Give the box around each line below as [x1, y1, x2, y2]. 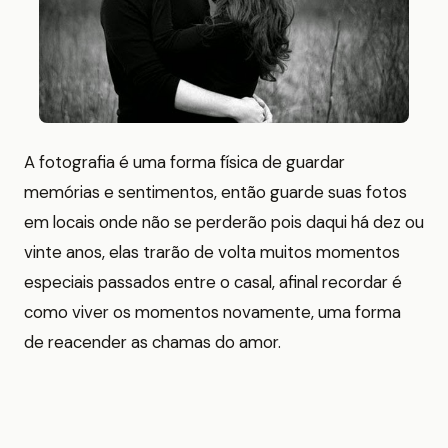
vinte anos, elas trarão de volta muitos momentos [24, 241, 400, 264]
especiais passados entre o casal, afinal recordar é [24, 271, 402, 294]
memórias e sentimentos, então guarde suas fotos [24, 181, 407, 204]
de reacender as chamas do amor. [24, 331, 281, 354]
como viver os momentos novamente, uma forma [24, 301, 401, 324]
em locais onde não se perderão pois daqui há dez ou [24, 211, 424, 234]
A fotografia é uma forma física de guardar [24, 151, 345, 174]
